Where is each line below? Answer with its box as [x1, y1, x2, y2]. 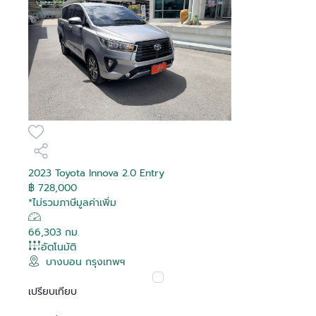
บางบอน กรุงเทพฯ [45, 254, 125, 269]
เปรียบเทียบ [28, 284, 77, 299]
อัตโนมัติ [41, 239, 76, 255]
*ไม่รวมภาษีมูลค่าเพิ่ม [28, 195, 116, 210]
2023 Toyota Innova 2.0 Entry [28, 165, 164, 181]
